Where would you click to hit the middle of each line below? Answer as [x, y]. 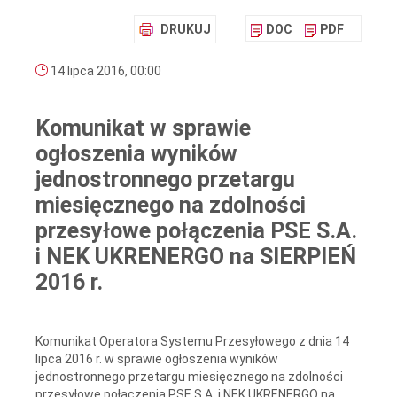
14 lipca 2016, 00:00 [105, 71]
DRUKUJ [186, 30]
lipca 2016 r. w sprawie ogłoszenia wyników [157, 358]
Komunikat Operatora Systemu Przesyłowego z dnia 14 [192, 341]
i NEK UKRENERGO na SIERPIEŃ [196, 257]
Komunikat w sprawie [143, 128]
